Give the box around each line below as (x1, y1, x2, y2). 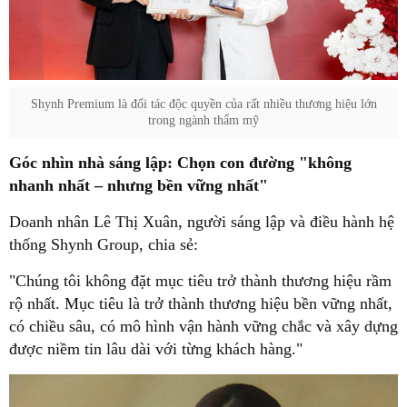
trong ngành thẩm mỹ (148, 113, 259, 127)
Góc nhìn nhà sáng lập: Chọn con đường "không (9, 153, 352, 172)
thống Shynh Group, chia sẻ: (9, 234, 198, 253)
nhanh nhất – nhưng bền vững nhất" (9, 175, 268, 194)
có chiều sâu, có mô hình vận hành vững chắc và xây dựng (9, 316, 398, 335)
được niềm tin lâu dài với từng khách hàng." (9, 339, 303, 358)
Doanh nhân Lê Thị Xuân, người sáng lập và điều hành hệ (9, 212, 394, 231)
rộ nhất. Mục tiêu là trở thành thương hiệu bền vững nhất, (9, 293, 392, 313)
